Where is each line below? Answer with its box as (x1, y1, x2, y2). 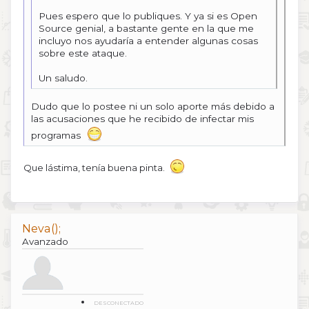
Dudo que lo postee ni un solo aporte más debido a (31, 100, 275, 112)
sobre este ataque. (39, 47, 127, 59)
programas (31, 129, 86, 141)
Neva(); (22, 222, 61, 236)
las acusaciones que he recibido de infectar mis (31, 112, 254, 124)
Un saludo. (39, 72, 88, 83)
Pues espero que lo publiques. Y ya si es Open (39, 10, 257, 21)
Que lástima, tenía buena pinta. (23, 161, 169, 173)
